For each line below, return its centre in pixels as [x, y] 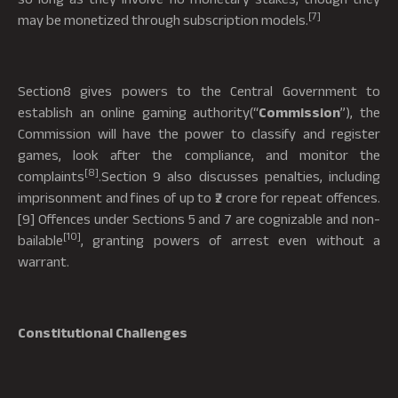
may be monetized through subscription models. [163, 19]
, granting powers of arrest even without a [231, 239]
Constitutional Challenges [103, 332]
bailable [40, 239]
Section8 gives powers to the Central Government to [199, 90]
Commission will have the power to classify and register [199, 133]
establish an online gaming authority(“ [139, 111]
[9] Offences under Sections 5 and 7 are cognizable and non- [199, 218]
